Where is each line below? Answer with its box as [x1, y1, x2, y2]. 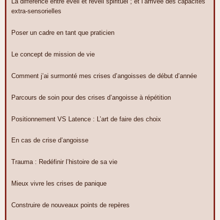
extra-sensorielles [11, 7, 61, 15]
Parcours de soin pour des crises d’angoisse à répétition [11, 93, 171, 101]
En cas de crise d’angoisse [11, 137, 88, 144]
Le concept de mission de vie [11, 50, 95, 58]
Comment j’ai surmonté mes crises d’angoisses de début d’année [11, 72, 197, 80]
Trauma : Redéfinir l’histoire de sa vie [11, 158, 117, 166]
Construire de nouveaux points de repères [11, 201, 130, 209]
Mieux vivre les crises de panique [11, 180, 107, 188]
